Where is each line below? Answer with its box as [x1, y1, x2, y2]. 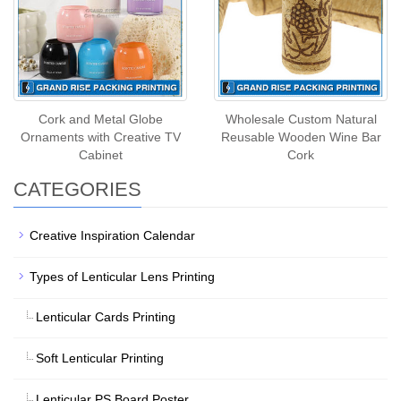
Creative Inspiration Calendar [30, 227, 195, 243]
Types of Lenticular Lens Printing [30, 269, 215, 284]
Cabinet [78, 147, 123, 162]
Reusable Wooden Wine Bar [220, 129, 381, 144]
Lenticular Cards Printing [36, 309, 175, 324]
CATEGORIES [13, 177, 141, 200]
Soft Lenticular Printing [36, 350, 164, 365]
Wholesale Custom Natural [225, 111, 377, 126]
